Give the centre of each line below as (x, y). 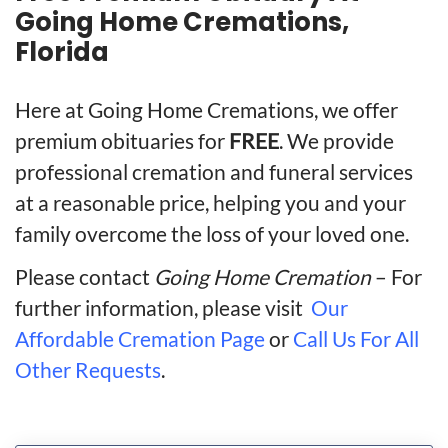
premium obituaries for (122, 141)
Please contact (84, 277)
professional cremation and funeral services (214, 172)
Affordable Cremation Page (140, 339)
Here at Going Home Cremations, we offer (206, 110)
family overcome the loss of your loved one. (212, 234)
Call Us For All (356, 339)
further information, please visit (161, 308)
